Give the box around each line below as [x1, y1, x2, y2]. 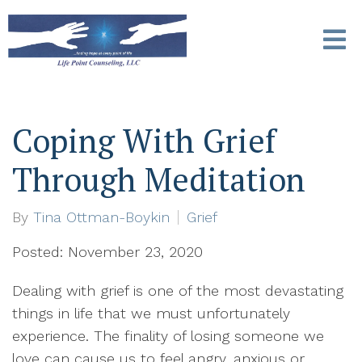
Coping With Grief [12, 119, 276, 162]
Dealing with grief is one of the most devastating [12, 282, 343, 299]
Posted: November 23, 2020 [12, 243, 203, 260]
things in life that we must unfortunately [12, 305, 290, 322]
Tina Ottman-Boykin [33, 208, 170, 225]
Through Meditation [12, 158, 305, 200]
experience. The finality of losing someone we [12, 327, 324, 344]
